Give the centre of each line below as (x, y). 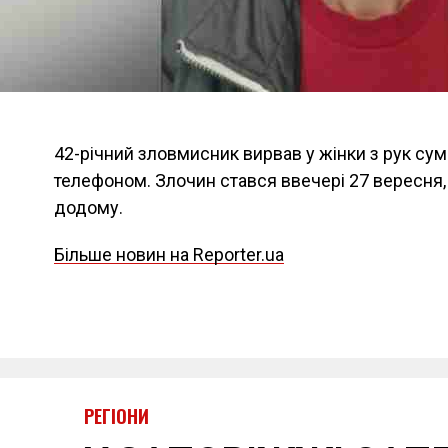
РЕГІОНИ (116, 416)
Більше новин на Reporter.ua (169, 254)
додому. (88, 207)
